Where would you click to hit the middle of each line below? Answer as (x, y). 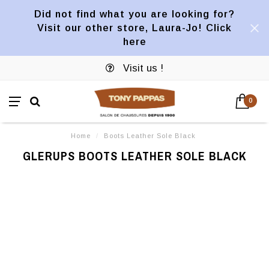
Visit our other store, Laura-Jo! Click (134, 28)
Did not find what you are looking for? (134, 14)
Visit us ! (142, 68)
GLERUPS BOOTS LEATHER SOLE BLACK (134, 156)
